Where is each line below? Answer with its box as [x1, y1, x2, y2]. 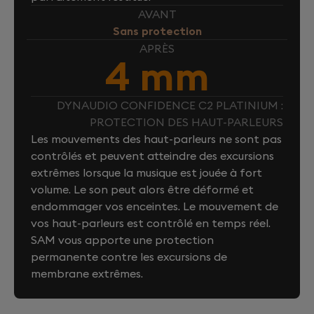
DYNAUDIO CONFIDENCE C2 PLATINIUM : [57, 97, 283, 112]
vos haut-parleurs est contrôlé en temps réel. [31, 215, 271, 230]
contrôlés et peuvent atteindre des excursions [31, 148, 274, 163]
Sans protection [112, 23, 202, 38]
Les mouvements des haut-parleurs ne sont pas [31, 131, 282, 146]
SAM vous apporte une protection [31, 232, 214, 247]
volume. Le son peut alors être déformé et [31, 182, 254, 196]
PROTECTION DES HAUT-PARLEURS [90, 114, 283, 129]
